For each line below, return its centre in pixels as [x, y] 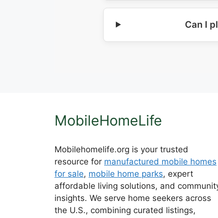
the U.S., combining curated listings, [125, 210]
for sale [69, 173]
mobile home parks [126, 173]
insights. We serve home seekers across [133, 198]
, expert [178, 173]
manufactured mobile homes [160, 161]
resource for [79, 161]
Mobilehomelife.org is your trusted [121, 149]
